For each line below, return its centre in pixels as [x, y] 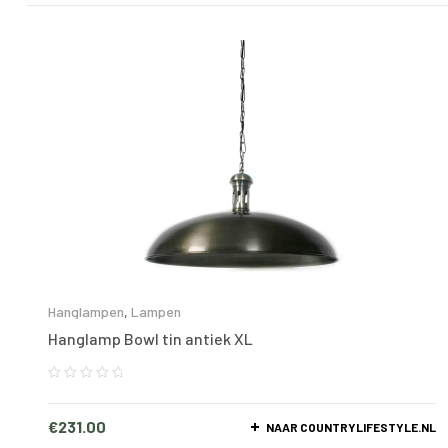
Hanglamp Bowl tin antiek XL [150, 339]
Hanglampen [86, 312]
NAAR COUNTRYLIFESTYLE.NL [351, 426]
